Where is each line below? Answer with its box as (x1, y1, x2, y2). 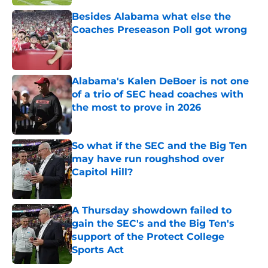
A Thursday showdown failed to (72, 205, 232, 217)
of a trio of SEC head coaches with (72, 89, 243, 100)
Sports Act (72, 244, 124, 256)
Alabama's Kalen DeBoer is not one (72, 75, 249, 87)
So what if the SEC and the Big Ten (72, 140, 247, 152)
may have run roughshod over (72, 153, 224, 165)
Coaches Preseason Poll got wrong (72, 24, 247, 36)
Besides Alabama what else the (72, 11, 231, 23)
